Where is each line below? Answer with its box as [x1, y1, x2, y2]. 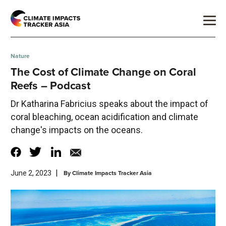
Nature [11, 51, 30, 61]
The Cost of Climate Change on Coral [11, 64, 196, 81]
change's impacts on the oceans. [11, 125, 143, 136]
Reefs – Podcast [11, 77, 90, 94]
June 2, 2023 [11, 169, 51, 178]
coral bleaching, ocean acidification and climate [11, 111, 198, 123]
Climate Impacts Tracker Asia [72, 168, 152, 178]
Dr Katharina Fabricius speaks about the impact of [11, 98, 208, 109]
